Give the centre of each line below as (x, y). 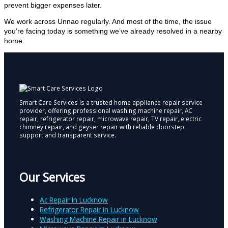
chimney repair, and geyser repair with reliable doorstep (102, 126)
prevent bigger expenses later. (53, 5)
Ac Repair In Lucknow (74, 200)
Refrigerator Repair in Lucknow (89, 210)
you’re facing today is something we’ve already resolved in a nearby (113, 32)
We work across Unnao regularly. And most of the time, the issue (108, 22)
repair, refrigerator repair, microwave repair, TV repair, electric (110, 118)
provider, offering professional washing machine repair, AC (106, 110)
